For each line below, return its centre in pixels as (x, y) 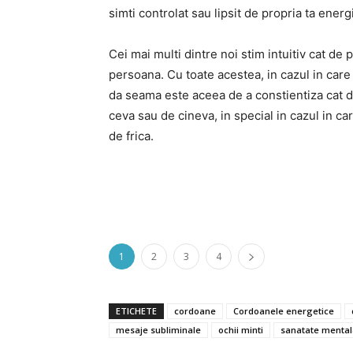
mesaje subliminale (158, 330)
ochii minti (241, 330)
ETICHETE (136, 311)
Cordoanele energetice (284, 311)
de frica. (131, 136)
